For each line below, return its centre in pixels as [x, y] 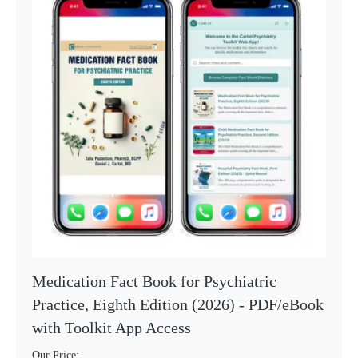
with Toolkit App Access [111, 328]
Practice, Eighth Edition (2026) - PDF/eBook [178, 305]
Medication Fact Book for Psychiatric [154, 282]
